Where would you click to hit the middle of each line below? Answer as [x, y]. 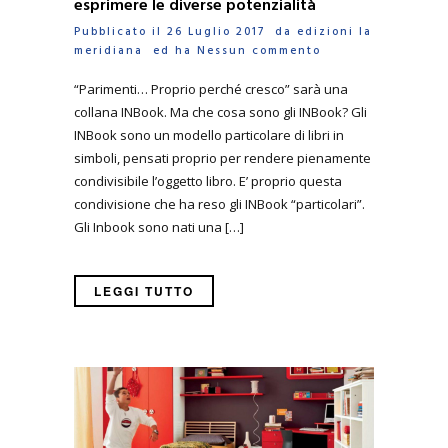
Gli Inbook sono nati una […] [159, 226]
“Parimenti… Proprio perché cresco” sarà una [211, 88]
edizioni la [334, 32]
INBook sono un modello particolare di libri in [209, 134]
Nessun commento [259, 51]
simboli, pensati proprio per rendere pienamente [222, 157]
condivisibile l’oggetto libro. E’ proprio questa [208, 180]
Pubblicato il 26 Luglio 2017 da [185, 32]
